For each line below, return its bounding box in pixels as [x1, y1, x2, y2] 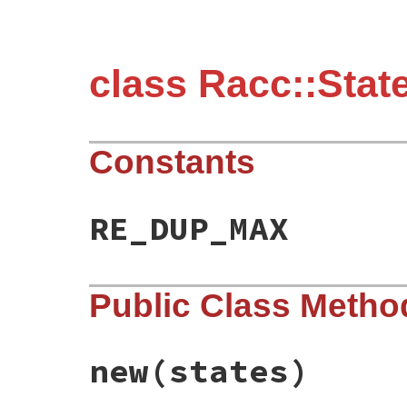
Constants [89, 144, 255, 182]
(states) [149, 351, 309, 392]
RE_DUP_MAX [89, 208, 289, 250]
